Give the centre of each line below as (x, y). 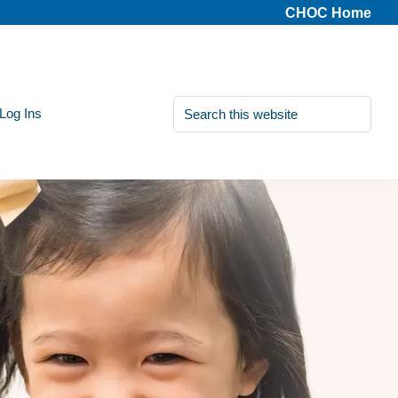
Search (200, 103)
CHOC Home (328, 13)
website (202, 137)
